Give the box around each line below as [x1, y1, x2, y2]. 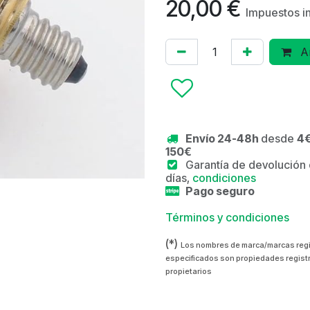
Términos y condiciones [165, 210, 289, 225]
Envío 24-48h [185, 131, 261, 146]
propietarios [165, 266, 212, 277]
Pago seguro [185, 184, 255, 199]
